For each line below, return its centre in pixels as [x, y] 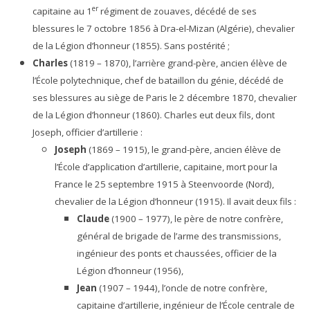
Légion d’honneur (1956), [130, 270]
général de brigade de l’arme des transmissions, [179, 236]
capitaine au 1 [62, 11]
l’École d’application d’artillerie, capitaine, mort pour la [166, 166]
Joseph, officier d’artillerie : [88, 132]
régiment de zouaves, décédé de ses [177, 11]
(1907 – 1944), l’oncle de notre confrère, [182, 288]
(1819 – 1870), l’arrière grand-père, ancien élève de [179, 63]
